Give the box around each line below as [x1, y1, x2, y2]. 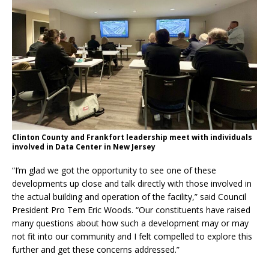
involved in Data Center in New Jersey [12, 142, 156, 153]
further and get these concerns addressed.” [12, 244, 180, 256]
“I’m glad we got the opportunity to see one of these [12, 165, 216, 177]
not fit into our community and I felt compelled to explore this [12, 231, 252, 243]
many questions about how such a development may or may [12, 217, 249, 229]
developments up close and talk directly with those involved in [12, 178, 252, 190]
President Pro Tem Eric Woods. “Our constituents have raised [12, 204, 250, 216]
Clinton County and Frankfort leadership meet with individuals [12, 132, 252, 143]
